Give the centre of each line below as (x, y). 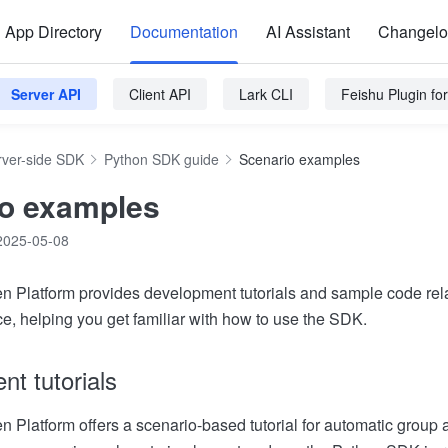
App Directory (53, 31)
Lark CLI (266, 94)
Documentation (184, 31)
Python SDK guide (161, 159)
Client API (160, 94)
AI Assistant (308, 31)
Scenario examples (299, 159)
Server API (46, 94)
